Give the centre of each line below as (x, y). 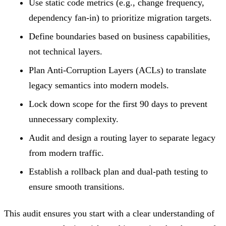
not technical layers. (66, 51)
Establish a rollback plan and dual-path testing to (118, 171)
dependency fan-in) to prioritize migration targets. (120, 17)
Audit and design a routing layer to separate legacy (122, 137)
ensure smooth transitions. (77, 186)
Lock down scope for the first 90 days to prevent (118, 104)
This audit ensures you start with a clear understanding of (109, 214)
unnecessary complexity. (74, 119)
